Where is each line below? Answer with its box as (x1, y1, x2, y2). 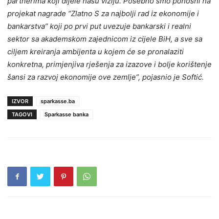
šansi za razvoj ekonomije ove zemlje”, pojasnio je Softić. (7, 72, 204, 82)
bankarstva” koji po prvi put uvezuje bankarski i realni (7, 21, 191, 31)
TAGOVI (12, 110, 32, 118)
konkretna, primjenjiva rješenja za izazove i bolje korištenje (7, 59, 212, 69)
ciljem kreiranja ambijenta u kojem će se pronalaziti (7, 46, 184, 56)
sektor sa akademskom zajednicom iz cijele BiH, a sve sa (7, 34, 202, 44)
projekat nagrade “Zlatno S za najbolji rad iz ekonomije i (7, 8, 199, 18)
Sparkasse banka (44, 110, 88, 118)
